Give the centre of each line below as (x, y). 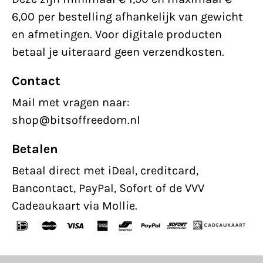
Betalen (35, 149)
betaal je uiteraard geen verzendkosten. (118, 52)
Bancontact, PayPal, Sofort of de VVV (108, 188)
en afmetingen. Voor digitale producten (117, 35)
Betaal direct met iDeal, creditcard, (105, 171)
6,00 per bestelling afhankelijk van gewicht (127, 17)
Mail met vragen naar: (71, 103)
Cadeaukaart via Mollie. (75, 206)
